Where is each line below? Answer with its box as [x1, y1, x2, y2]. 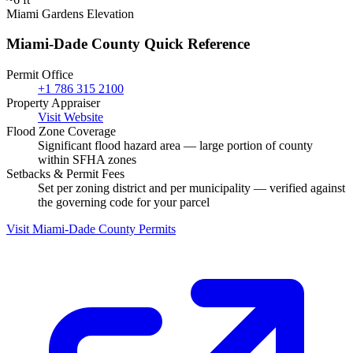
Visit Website [38, 110, 103, 124]
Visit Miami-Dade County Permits [6, 221, 176, 236]
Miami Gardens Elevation [6, 6, 134, 20]
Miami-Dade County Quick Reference [6, 35, 250, 53]
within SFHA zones [38, 152, 136, 166]
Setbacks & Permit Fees [6, 166, 124, 180]
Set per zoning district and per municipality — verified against [38, 180, 345, 195]
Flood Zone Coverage [6, 124, 116, 138]
